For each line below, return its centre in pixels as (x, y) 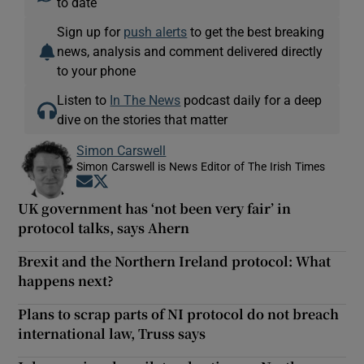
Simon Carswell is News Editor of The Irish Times (201, 166)
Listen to (84, 100)
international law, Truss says (112, 333)
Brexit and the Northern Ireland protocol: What (175, 261)
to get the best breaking (256, 31)
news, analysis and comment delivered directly (190, 51)
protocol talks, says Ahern (104, 227)
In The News (145, 100)
